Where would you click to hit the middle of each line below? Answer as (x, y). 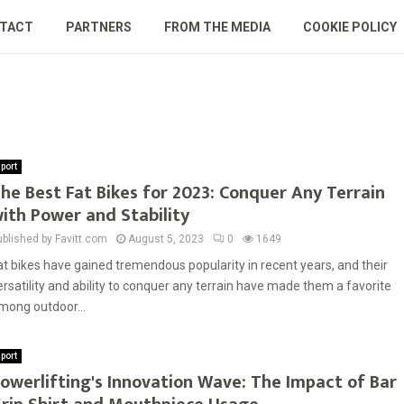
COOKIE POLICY (349, 27)
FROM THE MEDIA (217, 27)
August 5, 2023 (166, 239)
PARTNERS (98, 27)
